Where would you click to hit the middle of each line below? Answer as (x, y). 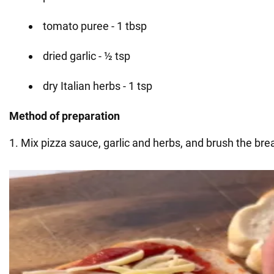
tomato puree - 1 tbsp (95, 26)
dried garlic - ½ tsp (87, 56)
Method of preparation (65, 116)
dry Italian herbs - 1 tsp (98, 86)
